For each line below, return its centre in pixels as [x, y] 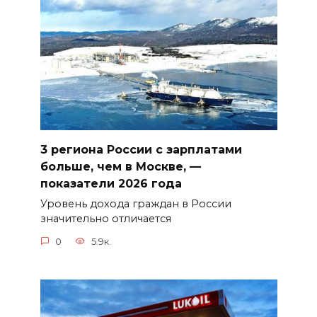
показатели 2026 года [111, 184]
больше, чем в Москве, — [120, 167]
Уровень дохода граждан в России [136, 204]
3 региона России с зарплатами [141, 150]
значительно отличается [105, 219]
